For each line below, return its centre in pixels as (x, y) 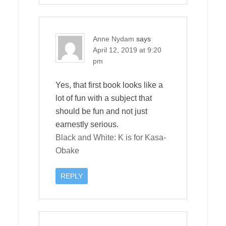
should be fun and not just (101, 111)
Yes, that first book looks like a (109, 85)
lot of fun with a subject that (104, 98)
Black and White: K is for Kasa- (111, 137)
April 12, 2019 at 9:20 (127, 50)
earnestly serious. (87, 124)
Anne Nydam (114, 39)
